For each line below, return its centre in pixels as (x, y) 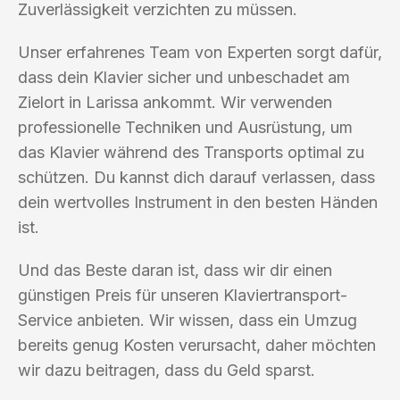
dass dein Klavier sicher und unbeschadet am (184, 77)
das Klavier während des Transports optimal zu (191, 152)
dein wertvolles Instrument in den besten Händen (198, 202)
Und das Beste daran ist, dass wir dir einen (175, 270)
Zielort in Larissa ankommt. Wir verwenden (175, 102)
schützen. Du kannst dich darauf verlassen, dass (196, 177)
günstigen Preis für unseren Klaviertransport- (183, 295)
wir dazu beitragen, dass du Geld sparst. (167, 370)
